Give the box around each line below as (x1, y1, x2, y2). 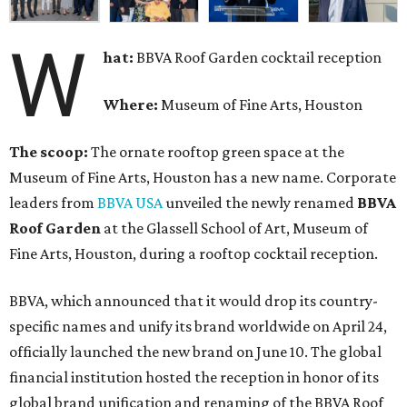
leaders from (9, 194, 97, 213)
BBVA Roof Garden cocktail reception (134, 48, 382, 67)
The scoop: (9, 143, 91, 162)
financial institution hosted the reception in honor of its (9, 368, 379, 387)
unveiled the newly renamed (163, 194, 357, 213)
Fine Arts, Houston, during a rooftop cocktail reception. (9, 244, 378, 263)
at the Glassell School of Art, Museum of (104, 219, 368, 238)
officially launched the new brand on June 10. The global (9, 342, 382, 362)
